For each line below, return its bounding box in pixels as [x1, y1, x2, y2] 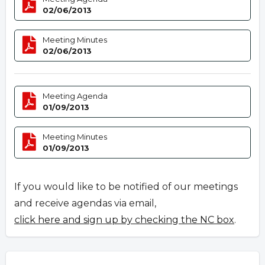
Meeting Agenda [43, 91, 108, 101]
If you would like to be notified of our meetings [14, 181, 238, 193]
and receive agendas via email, [14, 198, 156, 209]
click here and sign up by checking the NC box [14, 214, 234, 226]
